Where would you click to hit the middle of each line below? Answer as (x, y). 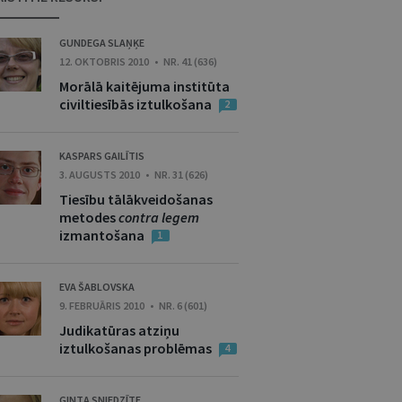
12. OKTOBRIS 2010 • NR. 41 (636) (138, 61)
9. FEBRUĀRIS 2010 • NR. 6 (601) (133, 306)
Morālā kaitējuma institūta (144, 86)
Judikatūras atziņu (119, 330)
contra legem (159, 217)
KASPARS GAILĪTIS (102, 156)
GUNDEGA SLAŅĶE (102, 43)
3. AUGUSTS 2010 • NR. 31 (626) (134, 175)
